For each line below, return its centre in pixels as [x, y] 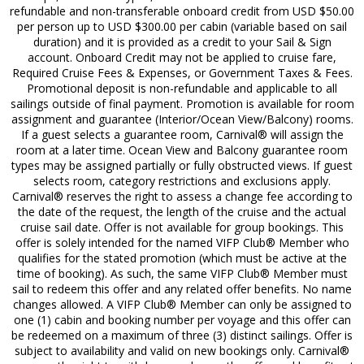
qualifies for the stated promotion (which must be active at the [182, 258]
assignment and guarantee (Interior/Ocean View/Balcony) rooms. [182, 119]
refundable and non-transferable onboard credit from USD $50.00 [182, 11]
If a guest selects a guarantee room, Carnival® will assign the [182, 134]
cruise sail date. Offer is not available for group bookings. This [182, 227]
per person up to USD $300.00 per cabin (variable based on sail [182, 26]
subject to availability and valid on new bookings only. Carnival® [182, 350]
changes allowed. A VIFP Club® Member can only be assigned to [182, 304]
